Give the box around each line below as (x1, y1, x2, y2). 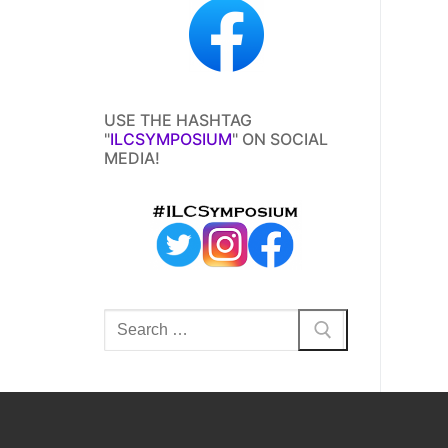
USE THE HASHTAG (104, 109, 252, 130)
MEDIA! (104, 147, 160, 168)
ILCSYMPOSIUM (110, 128, 232, 149)
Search (103, 309, 155, 330)
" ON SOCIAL (232, 128, 328, 149)
